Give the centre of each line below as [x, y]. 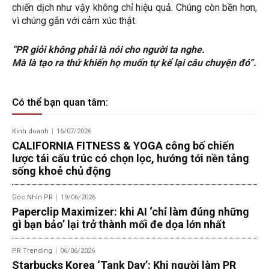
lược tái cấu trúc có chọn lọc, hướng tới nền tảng [131, 158]
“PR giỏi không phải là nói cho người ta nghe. [108, 49]
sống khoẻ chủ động [62, 171]
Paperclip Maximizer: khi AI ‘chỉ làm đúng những [131, 211]
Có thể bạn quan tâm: [60, 102]
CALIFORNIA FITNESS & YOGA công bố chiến [123, 145]
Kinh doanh [30, 131]
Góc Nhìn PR [32, 197]
